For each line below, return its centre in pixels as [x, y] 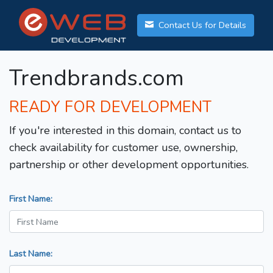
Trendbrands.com [97, 79]
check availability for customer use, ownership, [123, 148]
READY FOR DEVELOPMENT [110, 108]
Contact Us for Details [201, 25]
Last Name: [31, 254]
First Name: [31, 199]
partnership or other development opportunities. [129, 165]
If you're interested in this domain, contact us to [125, 131]
